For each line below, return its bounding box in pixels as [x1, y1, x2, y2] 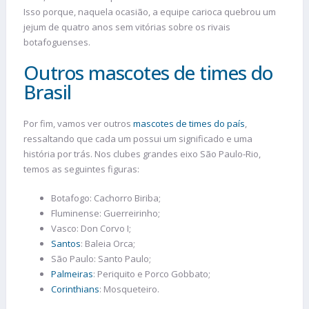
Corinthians [51, 282, 99, 295]
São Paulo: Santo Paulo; [51, 252, 151, 265]
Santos [51, 237, 81, 250]
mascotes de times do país [133, 117, 245, 130]
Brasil [23, 79, 72, 106]
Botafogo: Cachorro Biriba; [51, 191, 161, 204]
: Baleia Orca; [81, 237, 135, 250]
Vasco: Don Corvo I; [51, 221, 131, 235]
